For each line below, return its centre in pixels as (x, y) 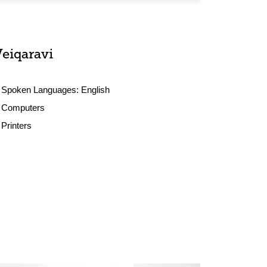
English (96, 90)
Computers (23, 108)
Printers (17, 125)
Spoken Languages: (41, 90)
